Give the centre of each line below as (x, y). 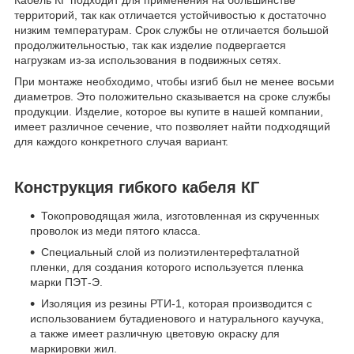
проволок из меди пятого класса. (115, 230)
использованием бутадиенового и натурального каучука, (177, 318)
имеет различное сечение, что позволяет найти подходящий (172, 127)
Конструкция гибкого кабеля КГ (137, 188)
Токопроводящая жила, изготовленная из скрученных (180, 215)
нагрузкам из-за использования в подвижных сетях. (148, 60)
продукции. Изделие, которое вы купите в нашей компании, (169, 112)
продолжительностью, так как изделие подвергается (150, 45)
